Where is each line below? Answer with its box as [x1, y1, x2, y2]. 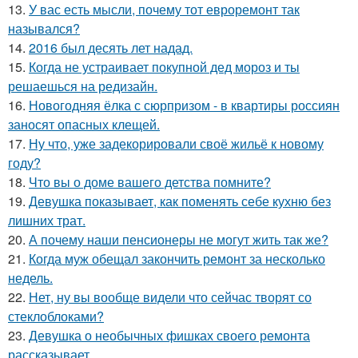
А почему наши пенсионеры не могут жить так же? [29, 230, 328, 249]
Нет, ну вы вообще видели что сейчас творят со [29, 288, 312, 307]
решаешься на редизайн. [8, 77, 157, 96]
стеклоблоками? [8, 307, 104, 326]
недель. [8, 268, 53, 288]
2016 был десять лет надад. [29, 38, 193, 58]
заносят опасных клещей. [8, 115, 160, 134]
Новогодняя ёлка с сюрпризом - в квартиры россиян [29, 96, 340, 115]
